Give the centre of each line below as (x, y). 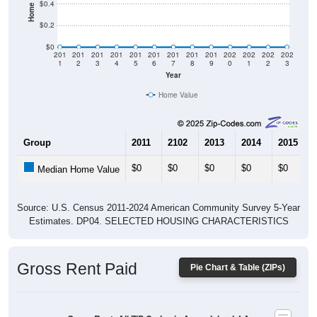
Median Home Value (77, 150)
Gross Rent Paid (77, 249)
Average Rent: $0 (158, 309)
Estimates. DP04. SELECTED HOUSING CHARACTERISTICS (158, 202)
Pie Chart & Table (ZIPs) (238, 248)
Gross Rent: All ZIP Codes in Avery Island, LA (158, 299)
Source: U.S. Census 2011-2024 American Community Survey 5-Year (158, 188)
